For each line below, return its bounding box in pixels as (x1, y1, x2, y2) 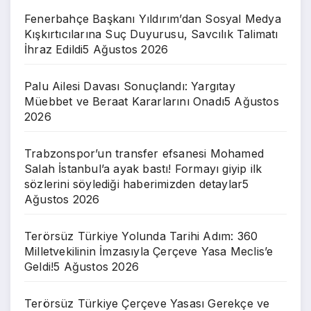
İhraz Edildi (24, 42, 83, 56)
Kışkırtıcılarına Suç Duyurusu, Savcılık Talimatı (24, 26, 278, 41)
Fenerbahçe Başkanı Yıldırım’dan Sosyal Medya (24, 11, 281, 26)
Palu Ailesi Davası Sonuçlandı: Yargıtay (24, 78, 235, 93)
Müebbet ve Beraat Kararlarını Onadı (24, 94, 224, 108)
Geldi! (24, 259, 54, 274)
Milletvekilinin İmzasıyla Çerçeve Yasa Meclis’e (24, 244, 274, 258)
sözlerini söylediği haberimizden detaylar (24, 176, 243, 191)
